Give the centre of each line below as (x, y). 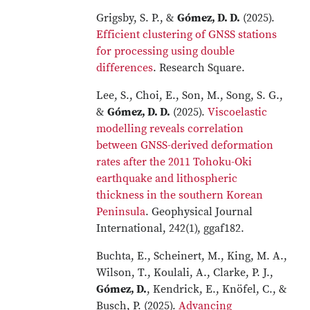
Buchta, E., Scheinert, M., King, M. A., (192, 256)
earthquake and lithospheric (167, 179)
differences (125, 68)
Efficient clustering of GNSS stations (187, 35)
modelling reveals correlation (170, 129)
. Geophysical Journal (199, 212)
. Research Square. (202, 68)
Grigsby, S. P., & (137, 18)
